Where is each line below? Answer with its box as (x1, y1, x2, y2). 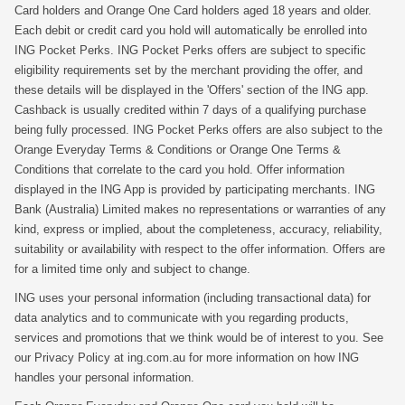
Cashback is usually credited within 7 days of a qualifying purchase (14, 103, 366, 117)
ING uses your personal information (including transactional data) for (14, 291, 371, 305)
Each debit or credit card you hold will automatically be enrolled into (14, 24, 367, 37)
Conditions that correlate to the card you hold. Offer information (14, 163, 344, 176)
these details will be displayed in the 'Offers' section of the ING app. (14, 83, 369, 97)
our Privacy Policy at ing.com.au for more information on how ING (14, 351, 359, 364)
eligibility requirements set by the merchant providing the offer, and (14, 63, 363, 77)
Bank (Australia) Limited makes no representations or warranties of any (14, 202, 386, 216)
